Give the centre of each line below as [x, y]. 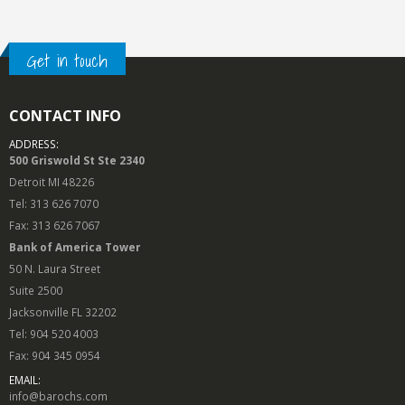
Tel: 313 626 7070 [54, 204]
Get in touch [67, 61]
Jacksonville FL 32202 [63, 312]
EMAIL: [25, 380]
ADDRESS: [34, 144]
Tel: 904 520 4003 [54, 334]
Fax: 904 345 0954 [55, 356]
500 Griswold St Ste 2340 [77, 160]
